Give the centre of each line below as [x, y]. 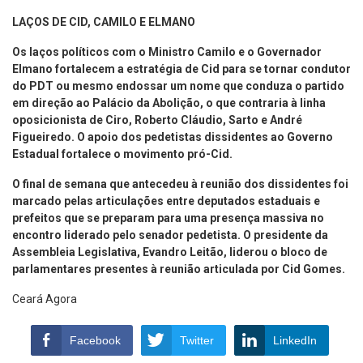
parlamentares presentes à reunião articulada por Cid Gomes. [179, 269]
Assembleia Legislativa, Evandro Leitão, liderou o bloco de [170, 252]
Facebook [95, 340]
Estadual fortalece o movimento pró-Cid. [122, 154]
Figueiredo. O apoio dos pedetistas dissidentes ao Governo [173, 137]
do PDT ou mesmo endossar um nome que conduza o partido [178, 85]
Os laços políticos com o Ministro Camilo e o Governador [167, 51]
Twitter [196, 340]
